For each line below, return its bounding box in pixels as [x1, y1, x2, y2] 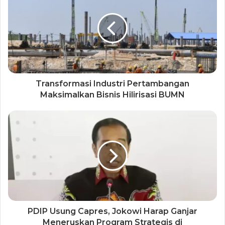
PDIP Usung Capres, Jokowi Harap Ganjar [28, 206, 197, 216]
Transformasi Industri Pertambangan [36, 79, 189, 89]
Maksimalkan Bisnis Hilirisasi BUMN [40, 90, 185, 100]
